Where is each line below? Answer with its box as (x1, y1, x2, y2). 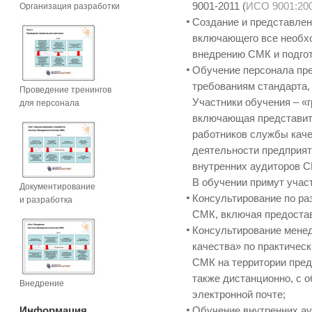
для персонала (19, 98, 79, 108)
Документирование (19, 182, 95, 192)
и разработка (19, 195, 72, 205)
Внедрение (19, 279, 64, 288)
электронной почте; (192, 289, 286, 300)
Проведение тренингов (19, 85, 111, 95)
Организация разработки (19, 1, 120, 11)
